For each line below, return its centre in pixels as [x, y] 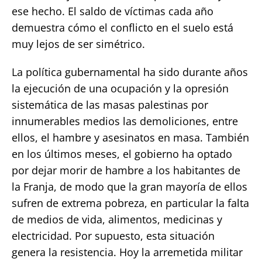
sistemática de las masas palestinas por [110, 104]
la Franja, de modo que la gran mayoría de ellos [130, 186]
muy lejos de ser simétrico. [78, 44]
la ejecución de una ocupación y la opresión [120, 88]
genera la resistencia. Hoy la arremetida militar [127, 252]
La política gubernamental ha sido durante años [130, 72]
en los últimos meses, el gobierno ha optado [122, 154]
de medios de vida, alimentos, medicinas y [117, 219]
